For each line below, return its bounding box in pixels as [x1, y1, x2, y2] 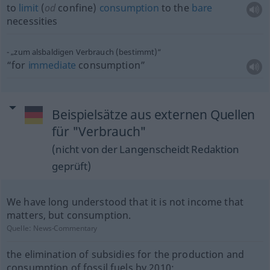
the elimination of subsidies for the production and [6, 248, 245, 261]
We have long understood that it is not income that [6, 195, 243, 209]
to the [159, 1, 192, 14]
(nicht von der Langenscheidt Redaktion [52, 142, 239, 156]
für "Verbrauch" [52, 123, 147, 140]
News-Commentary [33, 223, 98, 233]
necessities [6, 14, 58, 28]
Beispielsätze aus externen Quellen [52, 106, 256, 123]
